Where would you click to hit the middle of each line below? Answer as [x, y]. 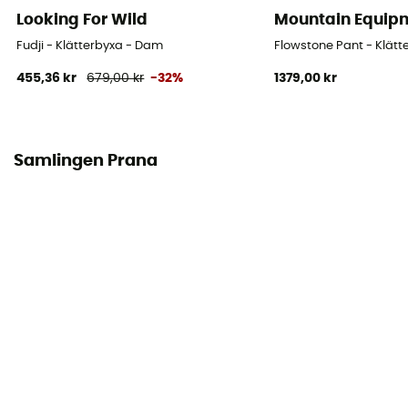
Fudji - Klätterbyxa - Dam [90, 46]
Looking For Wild [82, 20]
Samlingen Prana [86, 162]
